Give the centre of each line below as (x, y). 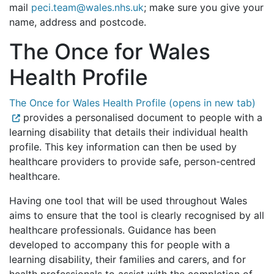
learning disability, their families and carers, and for (128, 259)
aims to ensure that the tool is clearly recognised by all (137, 215)
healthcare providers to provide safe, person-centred (132, 161)
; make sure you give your (204, 7)
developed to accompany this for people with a (120, 245)
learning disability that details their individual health (128, 132)
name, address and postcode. (81, 22)
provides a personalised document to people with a (141, 117)
